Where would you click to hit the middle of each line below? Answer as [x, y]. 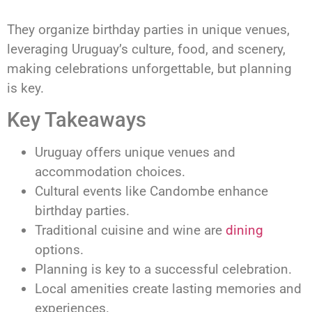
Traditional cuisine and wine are [130, 231]
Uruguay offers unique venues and [135, 153]
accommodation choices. [110, 172]
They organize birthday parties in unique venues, [148, 29]
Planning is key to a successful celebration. [163, 270]
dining [244, 231]
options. [59, 250]
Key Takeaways [77, 120]
